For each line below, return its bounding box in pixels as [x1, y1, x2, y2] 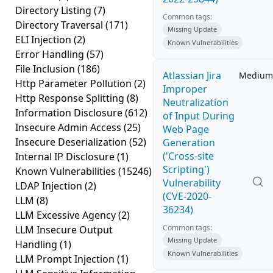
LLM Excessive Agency [15, 208, 118, 222]
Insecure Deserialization [15, 135, 129, 149]
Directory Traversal [15, 18, 105, 32]
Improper [163, 82, 207, 96]
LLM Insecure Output [15, 223, 113, 236]
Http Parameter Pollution [15, 77, 134, 90]
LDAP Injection [15, 179, 85, 193]
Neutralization [163, 96, 229, 109]
